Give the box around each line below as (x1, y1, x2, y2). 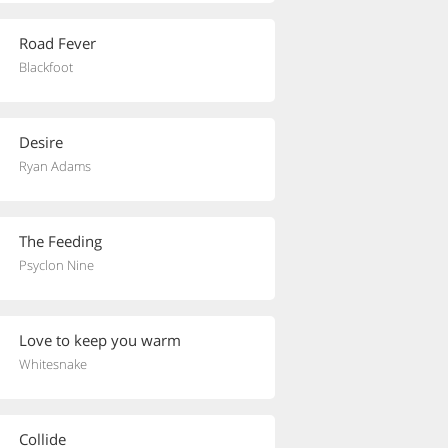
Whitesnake (19, 355, 87, 373)
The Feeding (19, 231, 102, 251)
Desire (19, 132, 63, 152)
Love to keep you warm (19, 330, 181, 350)
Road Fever (19, 33, 96, 53)
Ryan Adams (19, 157, 91, 175)
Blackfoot (19, 58, 73, 76)
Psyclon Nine (19, 256, 94, 274)
